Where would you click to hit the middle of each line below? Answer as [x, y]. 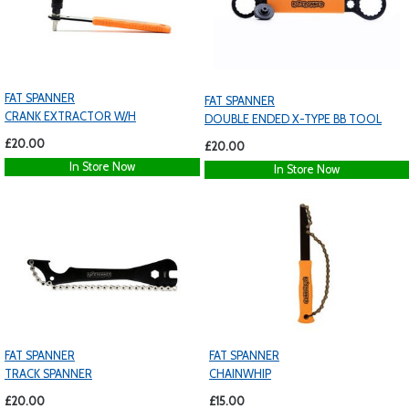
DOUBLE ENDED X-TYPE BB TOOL [293, 119]
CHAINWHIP [240, 373]
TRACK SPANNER [48, 373]
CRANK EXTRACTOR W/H [70, 117]
